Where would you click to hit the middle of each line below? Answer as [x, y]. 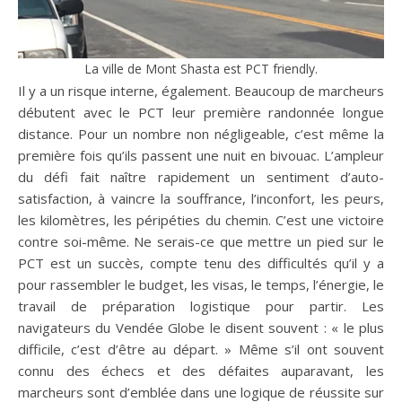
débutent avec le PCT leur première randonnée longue [201, 112]
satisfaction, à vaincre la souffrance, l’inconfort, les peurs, [201, 198]
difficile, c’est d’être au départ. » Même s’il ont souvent [201, 349]
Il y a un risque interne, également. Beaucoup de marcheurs [201, 91]
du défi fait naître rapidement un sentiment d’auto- [201, 177]
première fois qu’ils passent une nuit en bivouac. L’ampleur [201, 155]
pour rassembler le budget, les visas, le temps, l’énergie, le [201, 284]
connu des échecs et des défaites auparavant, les [201, 371]
